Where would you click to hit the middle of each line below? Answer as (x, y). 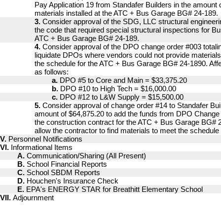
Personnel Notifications (45, 139)
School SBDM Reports (63, 172)
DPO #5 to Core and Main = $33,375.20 (123, 80)
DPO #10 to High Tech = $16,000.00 (118, 89)
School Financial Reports (67, 164)
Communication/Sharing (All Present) (86, 156)
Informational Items (42, 147)
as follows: (52, 72)
